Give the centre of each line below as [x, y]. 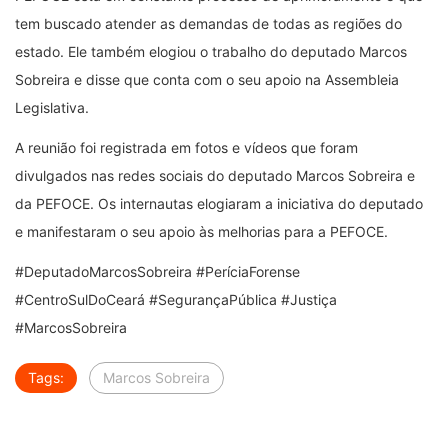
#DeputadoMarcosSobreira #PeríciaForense [157, 272]
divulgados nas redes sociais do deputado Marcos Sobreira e [215, 176]
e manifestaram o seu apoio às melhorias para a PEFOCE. [201, 232]
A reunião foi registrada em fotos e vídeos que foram [186, 148]
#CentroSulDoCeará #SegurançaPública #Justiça [176, 300]
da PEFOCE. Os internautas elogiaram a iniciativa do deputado [219, 204]
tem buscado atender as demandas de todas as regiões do [208, 24]
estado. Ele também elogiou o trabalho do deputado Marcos [211, 52]
